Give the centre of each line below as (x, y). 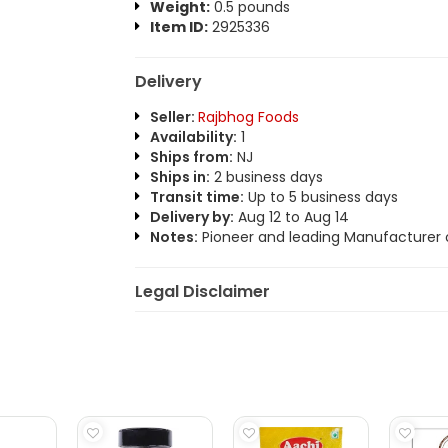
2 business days (266, 177)
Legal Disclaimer (202, 291)
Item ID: (178, 27)
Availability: (193, 137)
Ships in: (179, 177)
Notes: (173, 237)
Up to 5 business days (320, 197)
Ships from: (191, 157)
